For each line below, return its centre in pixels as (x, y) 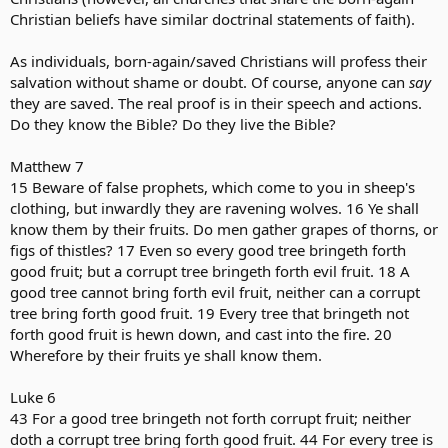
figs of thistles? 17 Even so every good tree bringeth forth (208, 250)
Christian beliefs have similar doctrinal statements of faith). (212, 19)
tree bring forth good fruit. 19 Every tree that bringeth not (209, 313)
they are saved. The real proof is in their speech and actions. (216, 103)
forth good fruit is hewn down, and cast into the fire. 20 (201, 334)
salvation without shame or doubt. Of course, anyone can (209, 82)
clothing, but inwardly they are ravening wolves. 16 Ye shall (214, 208)
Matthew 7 (47, 166)
